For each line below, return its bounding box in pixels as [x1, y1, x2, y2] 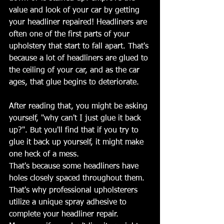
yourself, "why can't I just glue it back [9, 114, 143, 123]
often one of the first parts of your [9, 30, 132, 39]
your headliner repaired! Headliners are [9, 18, 149, 27]
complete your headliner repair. [9, 210, 118, 219]
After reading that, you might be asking [9, 102, 150, 111]
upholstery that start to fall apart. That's [9, 42, 151, 51]
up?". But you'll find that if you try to [9, 126, 141, 135]
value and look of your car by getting [9, 6, 142, 15]
